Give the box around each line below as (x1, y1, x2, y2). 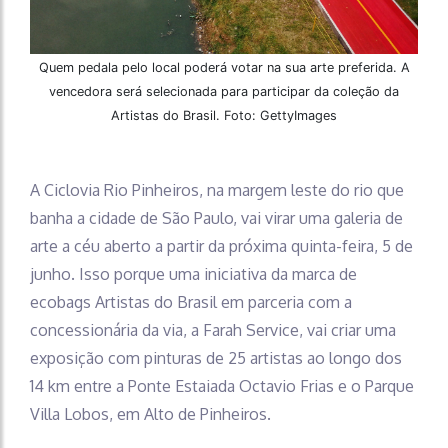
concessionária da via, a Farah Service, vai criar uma (30, 320, 396, 341)
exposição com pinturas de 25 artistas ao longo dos (30, 348, 402, 369)
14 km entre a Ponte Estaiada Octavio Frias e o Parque (30, 376, 414, 397)
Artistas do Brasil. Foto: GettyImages (111, 108, 337, 124)
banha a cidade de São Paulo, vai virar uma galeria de (30, 208, 403, 229)
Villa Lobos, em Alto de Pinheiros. (30, 404, 271, 425)
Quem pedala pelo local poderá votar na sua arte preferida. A (38, 60, 410, 76)
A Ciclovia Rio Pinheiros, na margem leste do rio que (30, 180, 404, 201)
